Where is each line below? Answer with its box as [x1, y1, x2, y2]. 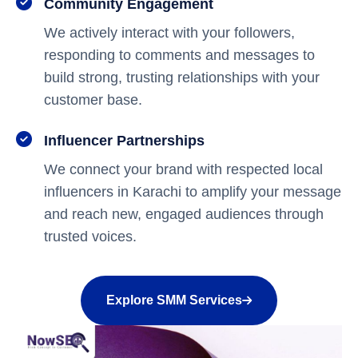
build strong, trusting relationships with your [44, 70, 320, 86]
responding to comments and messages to [44, 47, 315, 63]
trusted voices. [44, 229, 137, 245]
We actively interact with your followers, [44, 25, 295, 41]
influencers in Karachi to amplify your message [44, 184, 341, 200]
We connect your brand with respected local [44, 161, 323, 177]
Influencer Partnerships [44, 133, 205, 149]
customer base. [44, 92, 142, 108]
